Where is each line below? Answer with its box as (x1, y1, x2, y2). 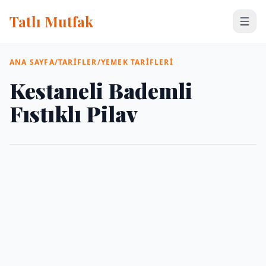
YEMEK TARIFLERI (100, 57, 173, 67)
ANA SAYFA (9, 57, 55, 67)
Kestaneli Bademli (9, 76, 192, 104)
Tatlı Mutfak (9, 12, 93, 31)
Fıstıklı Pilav (9, 99, 138, 128)
